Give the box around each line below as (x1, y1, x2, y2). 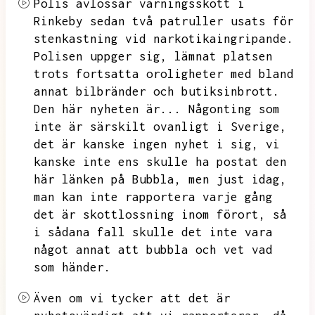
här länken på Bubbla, (34, 172, 181, 186)
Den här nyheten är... (34, 102, 181, 116)
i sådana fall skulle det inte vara (34, 225, 273, 239)
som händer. (34, 260, 111, 274)
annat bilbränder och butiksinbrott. (34, 84, 280, 98)
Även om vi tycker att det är (34, 291, 231, 305)
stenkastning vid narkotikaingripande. (34, 32, 294, 46)
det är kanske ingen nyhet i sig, (34, 137, 259, 151)
